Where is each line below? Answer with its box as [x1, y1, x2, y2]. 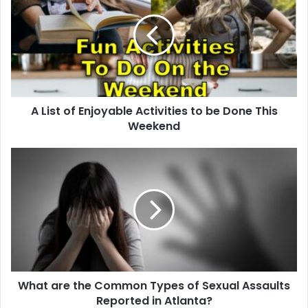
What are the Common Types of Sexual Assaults [18, 278, 290, 294]
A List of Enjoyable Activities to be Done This [30, 103, 278, 120]
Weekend [128, 118, 180, 135]
